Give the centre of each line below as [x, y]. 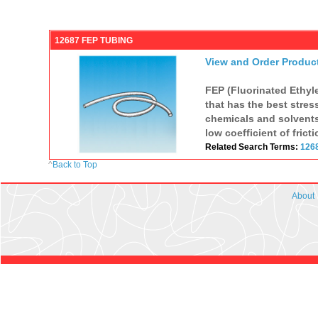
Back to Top [75, 164]
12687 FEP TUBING [93, 40]
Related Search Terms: [252, 147]
